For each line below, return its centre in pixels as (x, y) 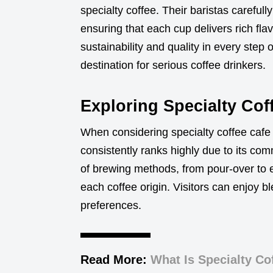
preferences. (111, 206)
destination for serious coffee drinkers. (173, 66)
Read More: (115, 260)
